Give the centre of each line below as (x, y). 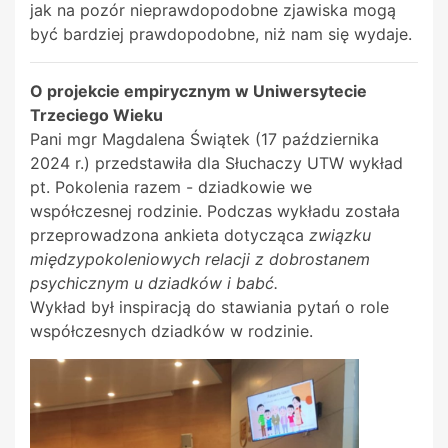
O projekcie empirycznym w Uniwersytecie (198, 90)
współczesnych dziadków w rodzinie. (171, 330)
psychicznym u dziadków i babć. (154, 282)
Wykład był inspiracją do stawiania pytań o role (209, 306)
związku (340, 234)
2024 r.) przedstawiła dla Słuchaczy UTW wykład (216, 162)
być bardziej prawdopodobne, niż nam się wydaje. (221, 33)
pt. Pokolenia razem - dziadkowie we (171, 186)
